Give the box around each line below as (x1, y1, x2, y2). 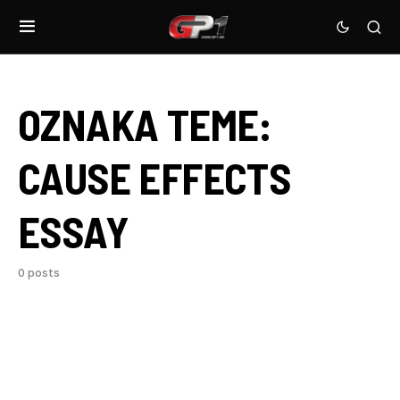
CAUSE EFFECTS (18, 152, 291, 204)
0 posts (18, 266, 60, 279)
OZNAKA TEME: (18, 98, 272, 150)
